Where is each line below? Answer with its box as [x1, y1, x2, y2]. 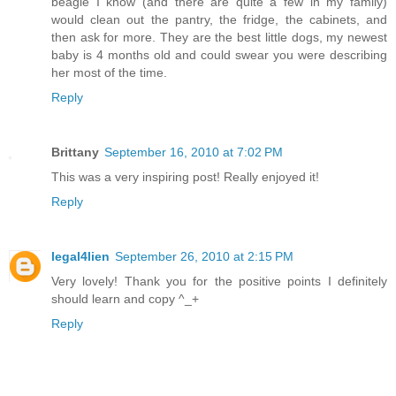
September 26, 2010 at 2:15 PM [115, 249, 293, 264]
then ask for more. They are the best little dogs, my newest [51, 30, 387, 45]
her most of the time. [51, 65, 167, 80]
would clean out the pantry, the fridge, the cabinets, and [51, 12, 387, 27]
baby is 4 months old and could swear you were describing [51, 48, 387, 63]
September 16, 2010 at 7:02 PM [104, 145, 283, 160]
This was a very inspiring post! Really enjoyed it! [51, 170, 319, 185]
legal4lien [51, 249, 110, 264]
